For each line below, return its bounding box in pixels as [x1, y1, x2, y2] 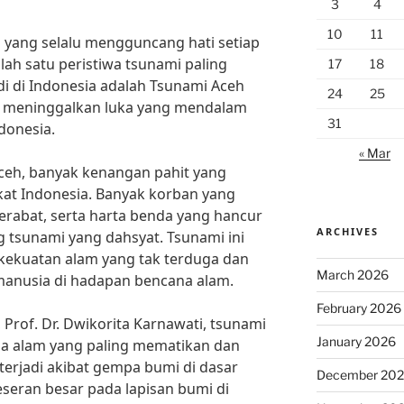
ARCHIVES [316, 225, 379, 238]
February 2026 [316, 300, 401, 316]
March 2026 [316, 267, 389, 282]
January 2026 [316, 334, 396, 349]
